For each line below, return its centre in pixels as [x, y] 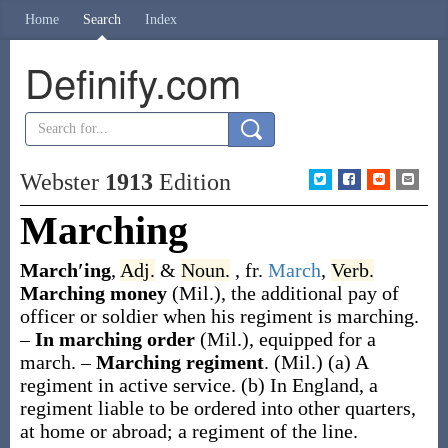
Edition [191, 182]
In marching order [117, 339]
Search [102, 19]
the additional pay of [314, 293]
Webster [62, 182]
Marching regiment [179, 362]
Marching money [95, 293]
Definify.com [132, 81]
